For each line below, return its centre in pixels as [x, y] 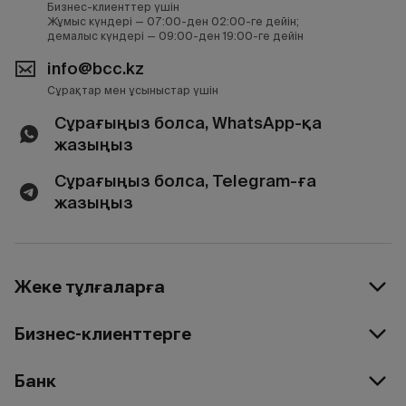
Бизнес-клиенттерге [103, 333]
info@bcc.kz [96, 68]
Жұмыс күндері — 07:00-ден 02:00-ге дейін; [173, 21]
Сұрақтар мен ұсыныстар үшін [133, 90]
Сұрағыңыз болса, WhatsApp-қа [188, 123]
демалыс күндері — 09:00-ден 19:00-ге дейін [175, 36]
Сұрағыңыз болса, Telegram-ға [185, 181]
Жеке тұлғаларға [90, 286]
